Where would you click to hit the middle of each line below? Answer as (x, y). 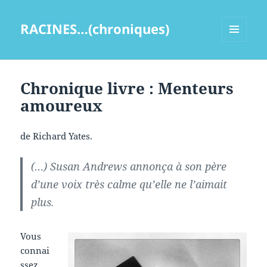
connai (35, 251)
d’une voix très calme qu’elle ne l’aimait (129, 184)
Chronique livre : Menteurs (127, 89)
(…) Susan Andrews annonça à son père (129, 167)
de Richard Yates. (57, 136)
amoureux (62, 106)
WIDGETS (239, 67)
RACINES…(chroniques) (95, 29)
